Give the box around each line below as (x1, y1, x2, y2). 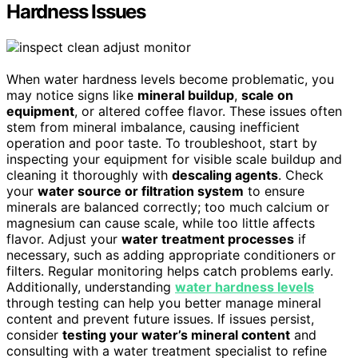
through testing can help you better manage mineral (6, 294, 321, 311)
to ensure (244, 182, 304, 199)
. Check (278, 166, 324, 183)
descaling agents (172, 166, 278, 183)
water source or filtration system (38, 182, 244, 199)
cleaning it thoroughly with (6, 166, 172, 183)
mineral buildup (137, 86, 234, 103)
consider (6, 326, 62, 343)
